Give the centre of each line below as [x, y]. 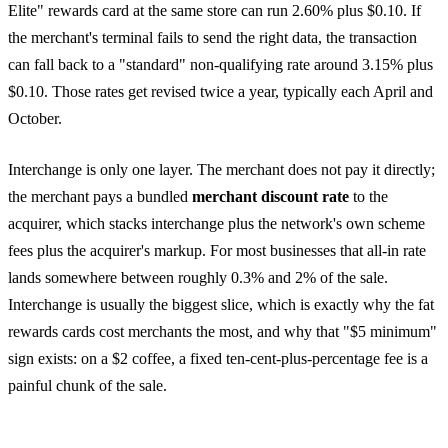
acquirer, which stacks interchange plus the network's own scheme [216, 223]
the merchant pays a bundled [100, 196]
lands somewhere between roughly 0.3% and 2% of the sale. [198, 277]
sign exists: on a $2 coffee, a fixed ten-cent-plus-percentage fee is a [218, 358]
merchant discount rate [270, 196]
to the [368, 196]
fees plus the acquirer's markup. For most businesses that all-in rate [217, 250]
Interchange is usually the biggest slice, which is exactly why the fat [221, 304]
